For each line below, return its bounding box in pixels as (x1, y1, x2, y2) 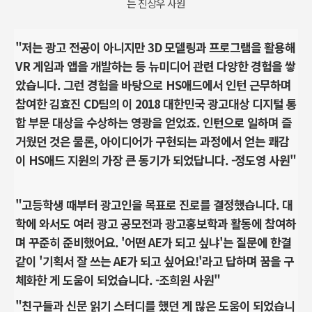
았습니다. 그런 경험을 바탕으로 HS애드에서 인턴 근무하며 (15, 75, 291, 93)
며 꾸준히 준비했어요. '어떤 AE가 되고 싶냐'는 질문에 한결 (15, 233, 291, 251)
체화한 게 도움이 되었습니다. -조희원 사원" (15, 270, 220, 288)
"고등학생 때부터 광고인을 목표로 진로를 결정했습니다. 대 (15, 195, 292, 213)
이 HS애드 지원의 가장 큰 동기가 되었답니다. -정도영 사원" (15, 150, 296, 169)
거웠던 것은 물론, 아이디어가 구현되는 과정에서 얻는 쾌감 (15, 132, 289, 150)
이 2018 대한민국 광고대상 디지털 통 (122, 94, 297, 112)
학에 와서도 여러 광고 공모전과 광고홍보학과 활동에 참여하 (15, 214, 296, 232)
